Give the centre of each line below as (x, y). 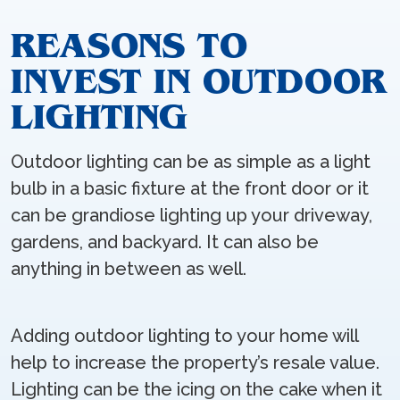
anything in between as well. (129, 269)
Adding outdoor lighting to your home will (184, 336)
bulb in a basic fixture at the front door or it (190, 189)
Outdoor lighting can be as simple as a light (191, 162)
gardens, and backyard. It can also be (165, 242)
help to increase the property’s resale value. (195, 363)
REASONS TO (129, 46)
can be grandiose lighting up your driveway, (192, 216)
